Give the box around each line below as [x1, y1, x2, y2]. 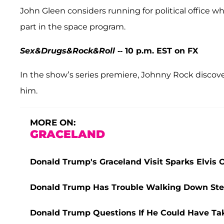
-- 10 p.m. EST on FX [115, 46, 198, 56]
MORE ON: [30, 117, 75, 128]
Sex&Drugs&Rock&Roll [20, 46, 115, 56]
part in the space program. [20, 22, 125, 32]
